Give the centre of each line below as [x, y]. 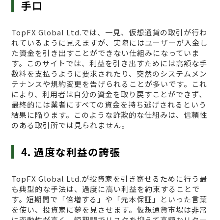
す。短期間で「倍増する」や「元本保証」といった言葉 [109, 199]
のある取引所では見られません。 [70, 125]
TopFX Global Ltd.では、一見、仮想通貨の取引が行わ [109, 32]
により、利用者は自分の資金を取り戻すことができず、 [109, 94]
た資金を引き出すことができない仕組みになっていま [105, 53]
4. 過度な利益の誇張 [71, 151]
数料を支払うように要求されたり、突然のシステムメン [109, 73]
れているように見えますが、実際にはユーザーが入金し [109, 42]
